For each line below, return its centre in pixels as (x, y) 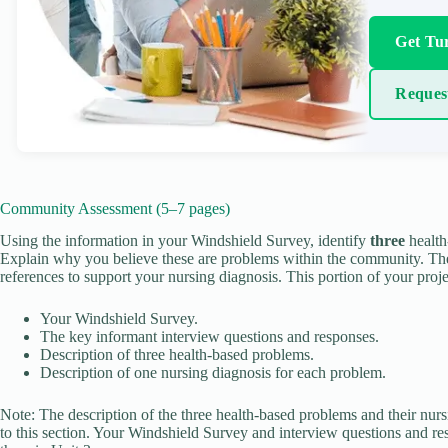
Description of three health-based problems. (177, 355)
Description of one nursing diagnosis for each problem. (213, 373)
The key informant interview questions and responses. (209, 337)
